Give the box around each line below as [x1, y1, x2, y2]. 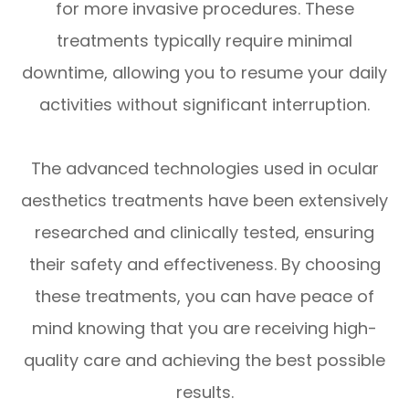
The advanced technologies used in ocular [30, 157, 379, 181]
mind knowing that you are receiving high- [32, 317, 377, 341]
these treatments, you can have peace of [35, 285, 374, 309]
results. [175, 381, 234, 404]
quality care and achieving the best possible [24, 349, 385, 372]
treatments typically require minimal [57, 29, 352, 53]
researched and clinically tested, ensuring [35, 221, 374, 245]
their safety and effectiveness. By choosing [28, 253, 381, 277]
